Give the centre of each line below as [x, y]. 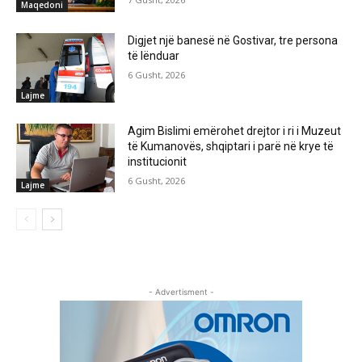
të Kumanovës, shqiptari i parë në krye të [231, 146]
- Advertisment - [181, 292]
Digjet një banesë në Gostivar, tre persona [233, 40]
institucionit [158, 161]
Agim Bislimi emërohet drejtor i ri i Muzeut [235, 130]
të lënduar [154, 55]
